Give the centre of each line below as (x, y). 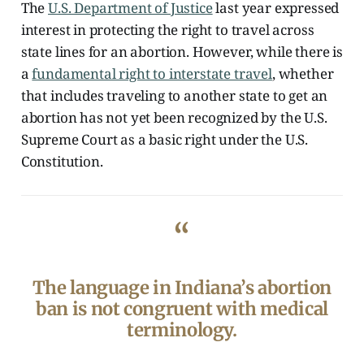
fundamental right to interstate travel (152, 74)
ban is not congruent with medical (182, 309)
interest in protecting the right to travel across (167, 30)
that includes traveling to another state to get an (174, 96)
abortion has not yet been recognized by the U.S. (174, 118)
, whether (303, 74)
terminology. (182, 330)
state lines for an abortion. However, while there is (182, 52)
